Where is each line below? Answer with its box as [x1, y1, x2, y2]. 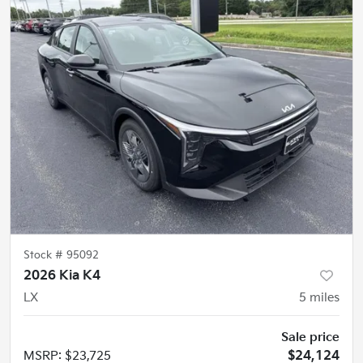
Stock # [23, 248, 66, 262]
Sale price [281, 329, 340, 345]
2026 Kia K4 [23, 267, 100, 284]
